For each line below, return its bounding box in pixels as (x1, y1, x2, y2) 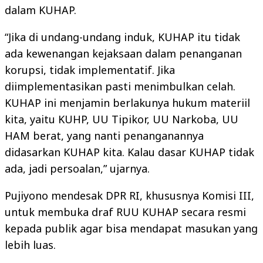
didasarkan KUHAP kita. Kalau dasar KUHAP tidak (5, 145, 254, 159)
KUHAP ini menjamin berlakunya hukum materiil (5, 96, 250, 110)
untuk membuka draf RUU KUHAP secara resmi (5, 205, 246, 219)
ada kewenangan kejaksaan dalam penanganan (5, 46, 242, 60)
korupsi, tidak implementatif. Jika (5, 63, 175, 77)
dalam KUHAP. (5, 3, 76, 17)
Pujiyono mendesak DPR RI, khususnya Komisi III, (5, 188, 254, 203)
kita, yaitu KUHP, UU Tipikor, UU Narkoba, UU (5, 112, 238, 126)
